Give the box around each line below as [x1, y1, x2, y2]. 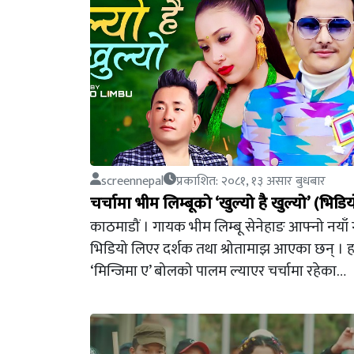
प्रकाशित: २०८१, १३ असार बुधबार [176, 171, 326, 192]
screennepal [101, 171, 164, 192]
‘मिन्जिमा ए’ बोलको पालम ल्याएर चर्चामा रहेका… [90, 258, 346, 284]
